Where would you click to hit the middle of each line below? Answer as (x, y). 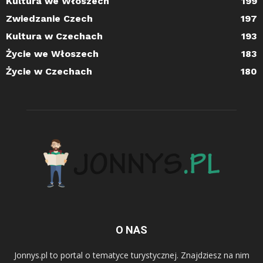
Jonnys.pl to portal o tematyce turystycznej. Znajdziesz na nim (131, 255)
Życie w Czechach (49, 71)
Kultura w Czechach (54, 36)
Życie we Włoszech (52, 53)
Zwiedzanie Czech (49, 18)
